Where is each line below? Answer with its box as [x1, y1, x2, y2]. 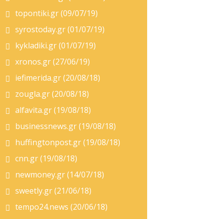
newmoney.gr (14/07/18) [15, 169, 104, 180]
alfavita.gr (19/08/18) [15, 105, 91, 115]
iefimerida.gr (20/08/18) [15, 72, 100, 83]
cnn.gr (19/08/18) [15, 153, 77, 164]
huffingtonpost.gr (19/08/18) [15, 137, 120, 148]
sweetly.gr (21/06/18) [15, 185, 91, 196]
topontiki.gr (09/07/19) [15, 8, 98, 19]
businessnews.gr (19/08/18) [15, 121, 116, 131]
